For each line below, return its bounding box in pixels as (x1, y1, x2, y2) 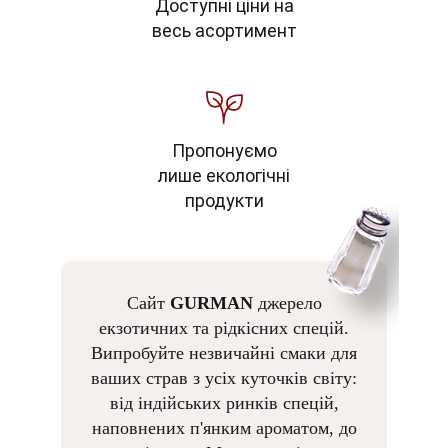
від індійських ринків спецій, (109, 392, 339, 413)
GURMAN (169, 292, 253, 313)
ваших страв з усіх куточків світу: (91, 367, 357, 388)
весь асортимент (151, 19, 297, 41)
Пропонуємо (171, 139, 277, 161)
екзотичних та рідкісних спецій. (99, 317, 349, 338)
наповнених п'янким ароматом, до (91, 417, 357, 438)
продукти (184, 189, 264, 211)
